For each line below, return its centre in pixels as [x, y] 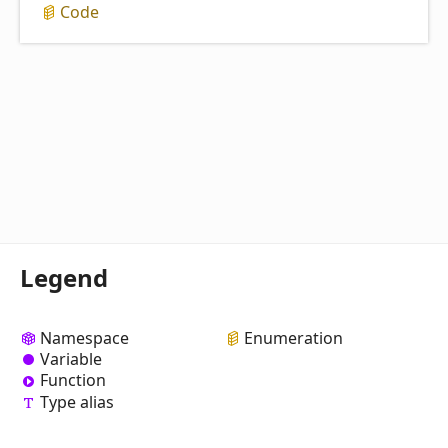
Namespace [84, 338]
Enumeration [293, 338]
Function [73, 380]
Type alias [77, 401]
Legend [64, 278]
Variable [71, 359]
